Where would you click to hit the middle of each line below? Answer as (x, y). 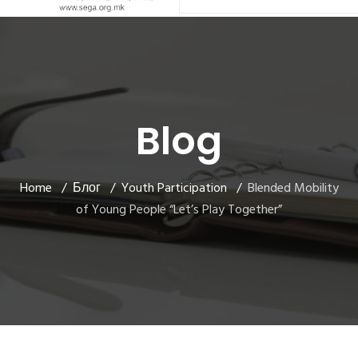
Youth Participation (174, 189)
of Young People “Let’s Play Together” (179, 210)
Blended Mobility (293, 189)
